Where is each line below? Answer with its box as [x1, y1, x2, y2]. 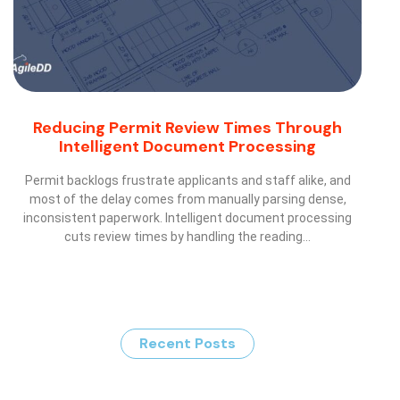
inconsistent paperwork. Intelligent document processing [23, 211, 352, 226]
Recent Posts [139, 334, 236, 354]
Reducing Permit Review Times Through [33, 117, 342, 139]
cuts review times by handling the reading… [64, 229, 311, 245]
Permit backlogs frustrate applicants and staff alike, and [24, 173, 351, 188]
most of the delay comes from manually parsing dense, [29, 192, 346, 207]
